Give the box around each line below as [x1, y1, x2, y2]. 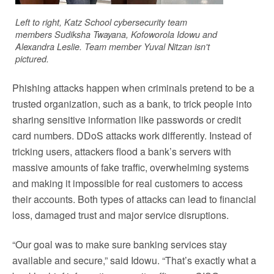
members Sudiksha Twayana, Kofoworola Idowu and [15, 28, 217, 40]
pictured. [15, 53, 49, 65]
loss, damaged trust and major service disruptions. [12, 208, 229, 222]
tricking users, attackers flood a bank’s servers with [12, 144, 231, 158]
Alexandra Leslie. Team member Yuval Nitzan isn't [15, 40, 210, 53]
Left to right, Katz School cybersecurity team [15, 16, 187, 28]
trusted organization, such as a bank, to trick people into [12, 97, 252, 111]
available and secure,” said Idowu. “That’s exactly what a [12, 253, 256, 267]
